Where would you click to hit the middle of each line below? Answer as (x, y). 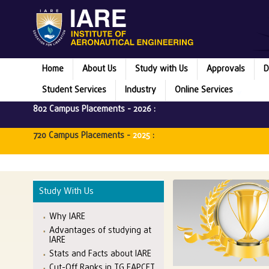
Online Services (204, 90)
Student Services (74, 90)
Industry (141, 90)
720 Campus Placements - (83, 136)
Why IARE (67, 217)
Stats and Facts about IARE (100, 255)
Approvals (226, 69)
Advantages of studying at (100, 231)
